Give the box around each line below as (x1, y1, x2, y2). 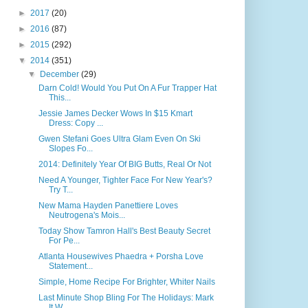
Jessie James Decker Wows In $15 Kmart (38, 109, 192, 118)
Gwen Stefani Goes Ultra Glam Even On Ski (38, 134, 201, 144)
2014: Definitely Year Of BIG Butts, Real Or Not (38, 159, 211, 169)
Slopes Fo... (48, 144, 93, 153)
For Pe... (48, 236, 80, 245)
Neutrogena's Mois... (48, 210, 125, 220)
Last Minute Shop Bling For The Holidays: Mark (38, 293, 214, 302)
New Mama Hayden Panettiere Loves (38, 201, 178, 210)
